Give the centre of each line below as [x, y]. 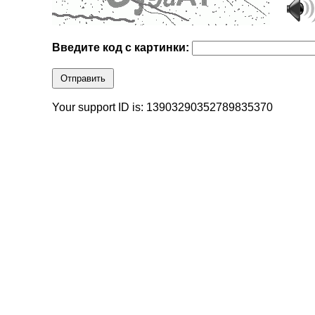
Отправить [83, 79]
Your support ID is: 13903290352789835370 [163, 108]
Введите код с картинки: [122, 48]
